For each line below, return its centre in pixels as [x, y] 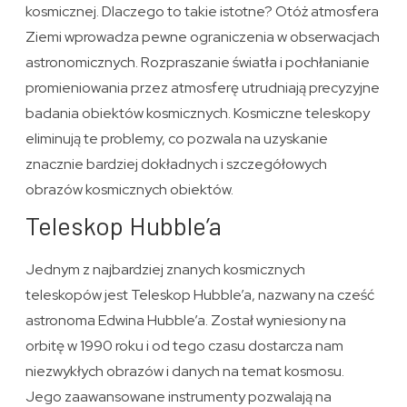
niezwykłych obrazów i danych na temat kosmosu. [185, 371]
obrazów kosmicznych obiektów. [130, 189]
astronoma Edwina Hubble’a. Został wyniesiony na [186, 320]
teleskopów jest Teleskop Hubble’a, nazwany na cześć [200, 294]
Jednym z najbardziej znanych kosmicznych [166, 269]
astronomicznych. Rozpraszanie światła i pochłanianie [198, 62]
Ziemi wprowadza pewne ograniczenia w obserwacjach [203, 36]
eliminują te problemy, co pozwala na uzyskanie [177, 138]
